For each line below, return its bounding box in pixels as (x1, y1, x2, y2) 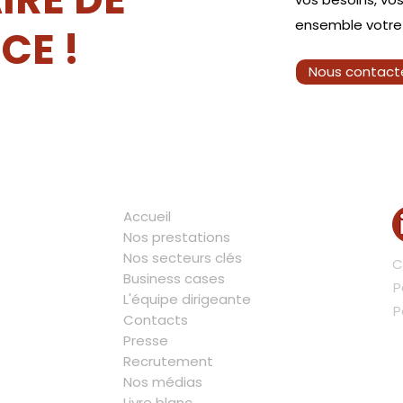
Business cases (123, 269, 225, 288)
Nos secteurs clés (123, 248, 242, 267)
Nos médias (123, 372, 202, 391)
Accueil (123, 207, 171, 226)
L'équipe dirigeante (123, 290, 251, 309)
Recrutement (123, 352, 213, 371)
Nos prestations (123, 228, 230, 246)
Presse (123, 331, 168, 350)
